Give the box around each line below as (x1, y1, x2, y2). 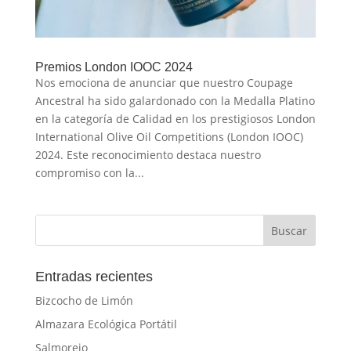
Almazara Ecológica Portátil (34, 317, 177, 332)
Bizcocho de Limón (34, 293, 133, 309)
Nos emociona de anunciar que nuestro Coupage (34, 75, 293, 91)
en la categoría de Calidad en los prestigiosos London (34, 111, 316, 127)
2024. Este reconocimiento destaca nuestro (34, 147, 261, 163)
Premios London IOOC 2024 (34, 60, 193, 74)
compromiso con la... (34, 165, 144, 181)
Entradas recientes (34, 269, 153, 285)
